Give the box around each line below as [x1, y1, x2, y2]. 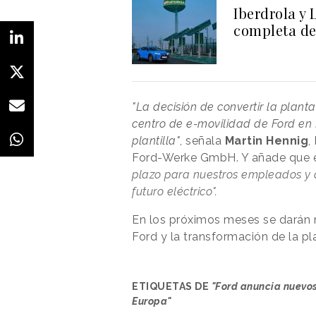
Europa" [132, 295, 171, 307]
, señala [180, 133, 225, 147]
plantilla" [132, 133, 180, 147]
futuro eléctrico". [132, 184, 217, 198]
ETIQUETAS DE [132, 280, 212, 292]
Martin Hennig [224, 133, 308, 147]
